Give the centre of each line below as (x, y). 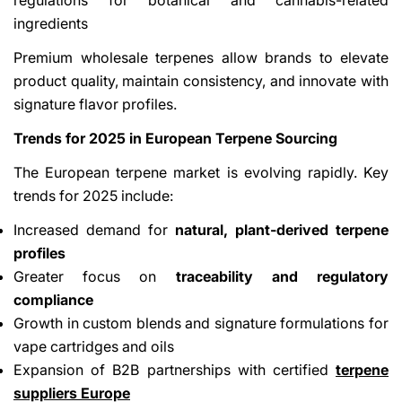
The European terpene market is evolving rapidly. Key (201, 172)
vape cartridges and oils (94, 346)
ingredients (51, 23)
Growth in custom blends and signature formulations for (201, 323)
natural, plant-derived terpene (282, 229)
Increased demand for (94, 229)
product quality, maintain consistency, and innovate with (201, 80)
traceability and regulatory (282, 276)
